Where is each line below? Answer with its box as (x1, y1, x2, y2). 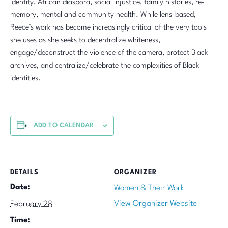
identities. (10, 75, 41, 83)
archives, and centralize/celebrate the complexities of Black (10, 62, 199, 70)
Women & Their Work (114, 184, 184, 193)
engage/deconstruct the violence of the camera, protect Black (10, 49, 208, 58)
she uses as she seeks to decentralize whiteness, (10, 37, 160, 45)
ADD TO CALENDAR (34, 122, 94, 129)
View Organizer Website (114, 199, 197, 208)
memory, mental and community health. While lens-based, (10, 11, 196, 19)
